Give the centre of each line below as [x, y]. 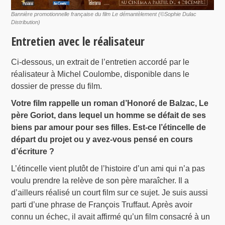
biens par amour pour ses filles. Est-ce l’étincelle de [109, 128]
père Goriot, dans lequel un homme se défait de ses [109, 116]
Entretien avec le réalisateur [78, 41]
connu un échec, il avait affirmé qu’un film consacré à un [111, 217]
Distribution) [26, 22]
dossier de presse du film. [57, 86]
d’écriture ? [33, 152]
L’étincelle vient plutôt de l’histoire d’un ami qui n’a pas [108, 169]
